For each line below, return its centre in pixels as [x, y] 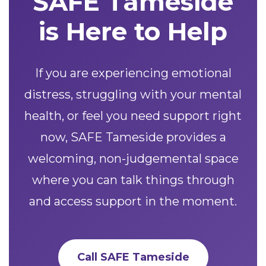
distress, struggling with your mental [133, 94]
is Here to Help [133, 31]
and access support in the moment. [133, 201]
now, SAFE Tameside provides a [133, 137]
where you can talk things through [133, 180]
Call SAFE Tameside [133, 257]
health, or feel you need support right [133, 115]
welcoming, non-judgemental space [133, 158]
